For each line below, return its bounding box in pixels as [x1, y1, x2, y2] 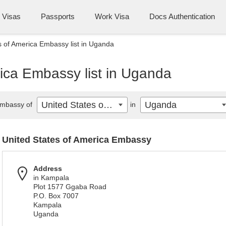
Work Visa [95, 12, 129, 21]
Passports [41, 12, 75, 21]
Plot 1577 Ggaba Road [33, 183, 106, 191]
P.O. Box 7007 [33, 192, 79, 200]
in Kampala [33, 174, 69, 182]
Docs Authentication [149, 12, 215, 21]
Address [33, 164, 62, 173]
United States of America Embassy [2, 135, 151, 145]
